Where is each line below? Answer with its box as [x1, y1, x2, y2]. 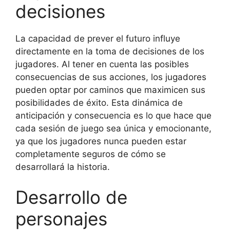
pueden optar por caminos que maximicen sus [15, 84, 205, 95]
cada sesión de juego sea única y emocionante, [15, 123, 212, 133]
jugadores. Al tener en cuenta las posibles [15, 59, 189, 69]
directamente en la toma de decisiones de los [15, 46, 204, 56]
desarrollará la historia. [15, 161, 110, 172]
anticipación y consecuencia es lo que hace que [15, 110, 212, 121]
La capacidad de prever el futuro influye [15, 33, 180, 44]
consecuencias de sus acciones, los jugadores [15, 71, 206, 82]
